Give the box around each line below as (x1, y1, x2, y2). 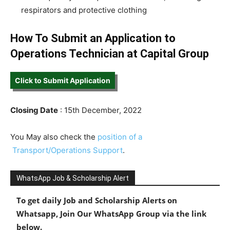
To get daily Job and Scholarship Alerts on (16, 195, 177, 205)
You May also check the (10, 132, 98, 142)
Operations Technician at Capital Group (10, 47, 209, 60)
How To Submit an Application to (10, 32, 176, 45)
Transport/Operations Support (10, 145, 123, 155)
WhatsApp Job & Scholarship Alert (16, 174, 129, 182)
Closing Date (10, 105, 58, 115)
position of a (98, 132, 142, 142)
